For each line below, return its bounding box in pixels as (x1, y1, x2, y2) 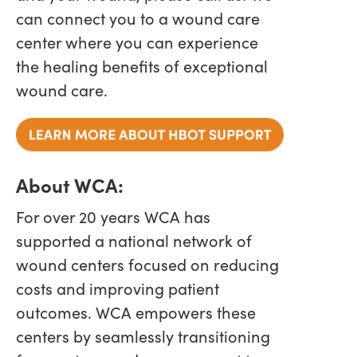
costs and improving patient (16, 277, 219, 300)
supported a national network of (16, 229, 252, 252)
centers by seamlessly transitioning (16, 325, 270, 347)
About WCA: (16, 171, 124, 198)
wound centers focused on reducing (16, 253, 279, 276)
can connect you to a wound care (16, 7, 260, 29)
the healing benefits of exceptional (16, 55, 268, 77)
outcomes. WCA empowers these (16, 301, 256, 324)
